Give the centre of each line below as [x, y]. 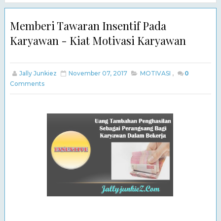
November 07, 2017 [98, 73]
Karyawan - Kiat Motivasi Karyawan [98, 40]
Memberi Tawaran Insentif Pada [88, 25]
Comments [27, 83]
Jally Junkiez [38, 73]
